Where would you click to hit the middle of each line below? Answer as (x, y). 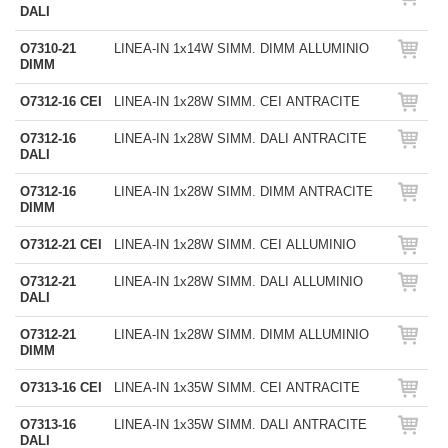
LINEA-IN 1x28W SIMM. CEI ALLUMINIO (235, 244)
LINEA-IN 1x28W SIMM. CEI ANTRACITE (237, 101)
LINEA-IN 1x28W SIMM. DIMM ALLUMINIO (241, 334)
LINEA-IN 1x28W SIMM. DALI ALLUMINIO (238, 281)
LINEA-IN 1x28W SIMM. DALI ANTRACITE (240, 138)
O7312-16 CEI (61, 101)
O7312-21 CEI (61, 244)
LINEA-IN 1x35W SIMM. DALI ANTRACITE (240, 424)
